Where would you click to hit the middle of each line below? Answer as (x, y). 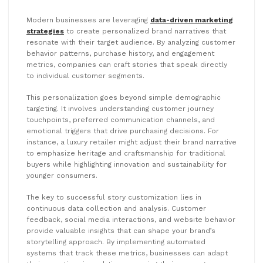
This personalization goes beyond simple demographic (124, 97)
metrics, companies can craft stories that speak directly (127, 64)
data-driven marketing (192, 20)
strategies (45, 31)
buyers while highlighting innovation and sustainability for (127, 164)
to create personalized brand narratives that (145, 31)
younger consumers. (62, 175)
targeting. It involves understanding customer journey (120, 108)
